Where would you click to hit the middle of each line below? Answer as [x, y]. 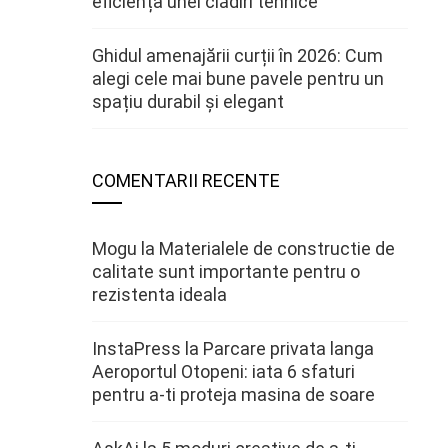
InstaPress [136, 348]
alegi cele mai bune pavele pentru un [238, 78]
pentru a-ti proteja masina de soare [233, 394]
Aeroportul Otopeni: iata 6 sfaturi [223, 371]
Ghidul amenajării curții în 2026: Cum [237, 55]
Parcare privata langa [288, 348]
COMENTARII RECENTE [186, 180]
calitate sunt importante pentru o [226, 271]
